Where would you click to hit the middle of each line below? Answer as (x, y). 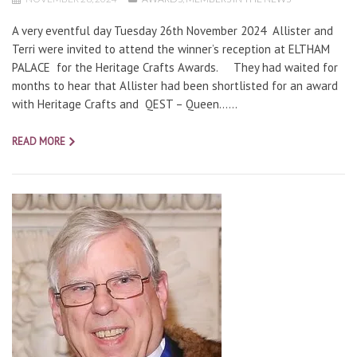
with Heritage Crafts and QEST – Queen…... (125, 104)
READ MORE (39, 141)
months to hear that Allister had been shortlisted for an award (175, 85)
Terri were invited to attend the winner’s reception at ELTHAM (171, 49)
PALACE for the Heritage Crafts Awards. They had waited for (175, 67)
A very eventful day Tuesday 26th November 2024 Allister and (173, 30)
